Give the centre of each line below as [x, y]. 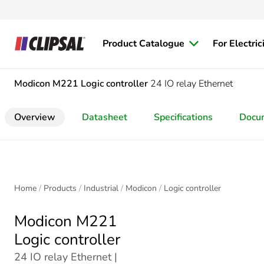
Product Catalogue [143, 44]
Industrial [101, 188]
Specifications [183, 117]
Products [60, 188]
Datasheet [105, 117]
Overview [35, 117]
